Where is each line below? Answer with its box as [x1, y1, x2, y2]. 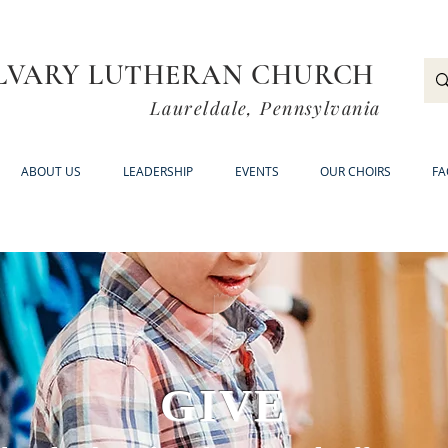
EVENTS [234, 163, 279, 179]
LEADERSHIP [123, 163, 193, 179]
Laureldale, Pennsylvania [150, 96, 381, 120]
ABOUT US [21, 163, 81, 179]
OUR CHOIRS [319, 163, 391, 179]
